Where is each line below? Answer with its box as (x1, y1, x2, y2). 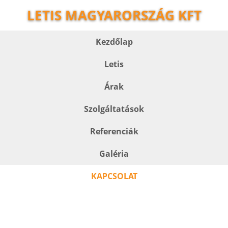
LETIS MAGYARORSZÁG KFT (26, 6, 202, 24)
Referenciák (90, 126, 138, 137)
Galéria (99, 148, 129, 159)
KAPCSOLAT (91, 170, 137, 182)
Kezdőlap (95, 36, 133, 47)
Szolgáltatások (84, 103, 144, 115)
